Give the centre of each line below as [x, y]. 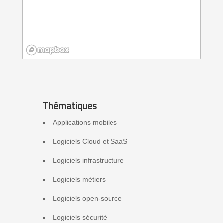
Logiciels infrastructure [88, 160]
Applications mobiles [85, 122]
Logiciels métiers [79, 179]
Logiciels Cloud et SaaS [90, 141]
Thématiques [69, 105]
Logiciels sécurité [80, 217]
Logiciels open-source [87, 198]
